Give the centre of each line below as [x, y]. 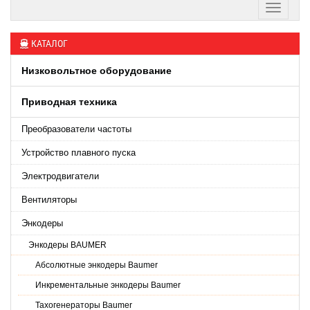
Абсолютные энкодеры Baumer [97, 265]
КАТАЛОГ [49, 44]
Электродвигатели [60, 176]
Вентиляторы [49, 200]
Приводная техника [69, 102]
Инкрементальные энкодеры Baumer [108, 285]
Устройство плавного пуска [79, 153]
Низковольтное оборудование [97, 71]
